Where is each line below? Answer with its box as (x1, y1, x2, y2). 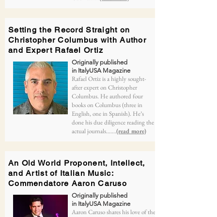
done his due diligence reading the (72, 118, 154, 126)
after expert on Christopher (72, 83, 137, 92)
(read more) (116, 127, 146, 135)
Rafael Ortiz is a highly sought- (72, 75, 146, 83)
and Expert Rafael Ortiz (8, 46, 104, 55)
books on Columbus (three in (72, 101, 142, 109)
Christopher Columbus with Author (8, 35, 146, 45)
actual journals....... (72, 127, 116, 135)
